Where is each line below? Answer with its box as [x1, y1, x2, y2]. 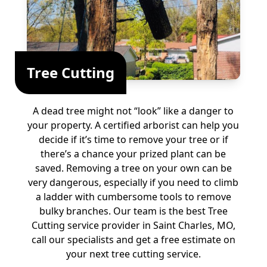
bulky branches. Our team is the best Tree [39, 204, 228, 218]
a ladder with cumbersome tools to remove [35, 190, 231, 203]
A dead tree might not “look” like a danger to [33, 104, 234, 117]
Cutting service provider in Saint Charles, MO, [31, 219, 235, 232]
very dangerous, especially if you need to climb [28, 176, 239, 189]
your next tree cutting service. [66, 247, 201, 260]
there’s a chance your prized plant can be [41, 147, 226, 160]
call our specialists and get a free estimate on [31, 233, 235, 246]
